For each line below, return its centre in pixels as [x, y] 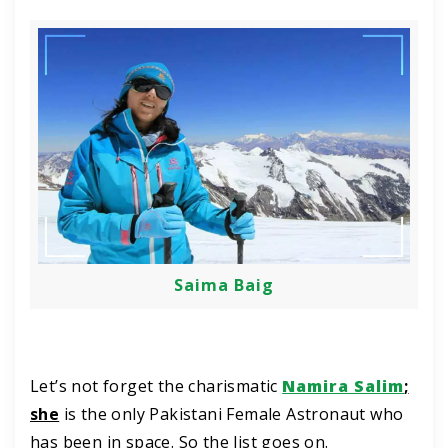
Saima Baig [224, 285]
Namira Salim [343, 386]
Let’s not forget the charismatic [156, 386]
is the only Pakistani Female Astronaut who [231, 414]
